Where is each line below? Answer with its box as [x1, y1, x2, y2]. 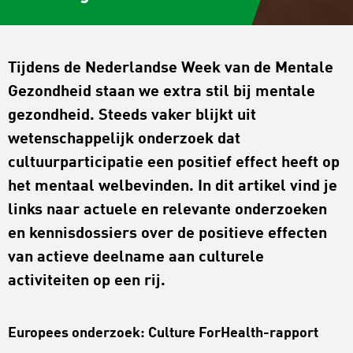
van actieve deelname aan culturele [8, 250, 264, 266]
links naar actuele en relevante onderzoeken [8, 203, 327, 219]
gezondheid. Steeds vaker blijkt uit [8, 108, 256, 124]
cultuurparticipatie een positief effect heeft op [8, 155, 340, 172]
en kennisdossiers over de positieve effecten [8, 226, 327, 243]
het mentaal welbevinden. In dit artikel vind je [8, 179, 337, 195]
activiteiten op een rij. [8, 273, 165, 290]
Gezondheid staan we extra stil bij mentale [8, 84, 315, 101]
